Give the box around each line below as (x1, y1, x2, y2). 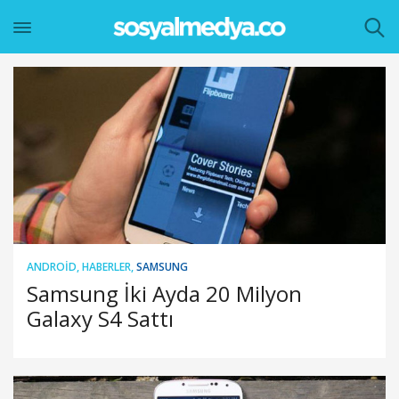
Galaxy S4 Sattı (27, 303, 174, 333)
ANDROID (27, 258, 77, 274)
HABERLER (82, 258, 131, 274)
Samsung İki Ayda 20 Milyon (27, 278, 302, 308)
